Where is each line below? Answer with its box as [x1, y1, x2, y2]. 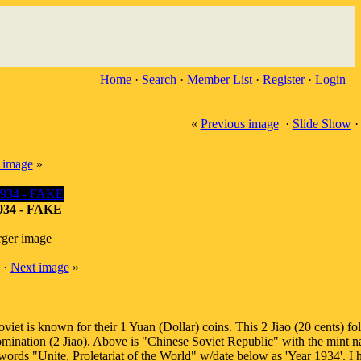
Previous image [200, 117, 279, 131]
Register [263, 73, 305, 86]
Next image [10, 260, 69, 274]
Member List [187, 73, 252, 86]
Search [142, 73, 176, 86]
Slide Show [292, 117, 351, 131]
